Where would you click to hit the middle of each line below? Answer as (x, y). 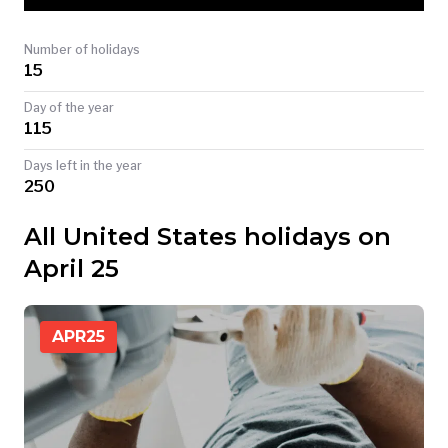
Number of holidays (82, 49)
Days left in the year (83, 166)
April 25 (71, 269)
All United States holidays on (207, 237)
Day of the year (69, 108)
